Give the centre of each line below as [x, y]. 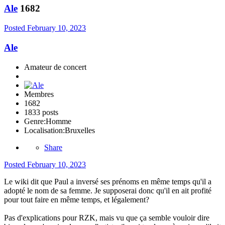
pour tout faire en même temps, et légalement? [78, 199]
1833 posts [41, 112]
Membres [39, 94]
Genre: [35, 121]
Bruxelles [80, 130]
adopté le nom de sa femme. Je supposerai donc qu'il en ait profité [108, 190]
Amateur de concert [55, 67]
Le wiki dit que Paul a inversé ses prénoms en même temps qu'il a [108, 181]
